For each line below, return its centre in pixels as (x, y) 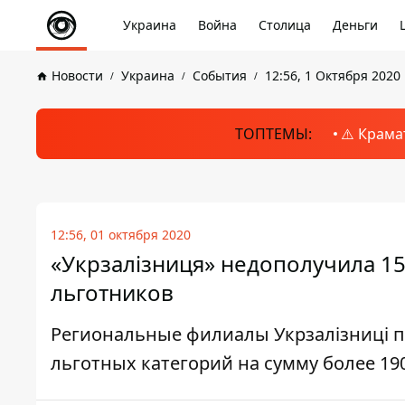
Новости (77, 75)
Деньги (355, 25)
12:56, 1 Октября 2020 (333, 75)
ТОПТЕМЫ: (273, 134)
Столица (285, 25)
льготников (112, 292)
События (220, 75)
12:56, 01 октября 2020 (121, 235)
